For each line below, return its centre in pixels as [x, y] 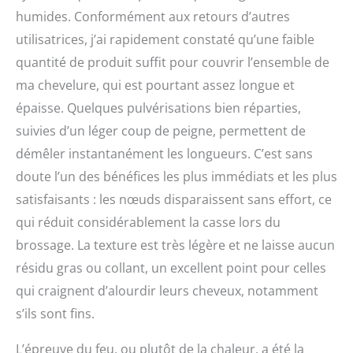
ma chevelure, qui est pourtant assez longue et [155, 85]
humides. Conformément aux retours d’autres [153, 17]
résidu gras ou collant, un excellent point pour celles [171, 268]
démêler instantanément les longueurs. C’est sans [164, 154]
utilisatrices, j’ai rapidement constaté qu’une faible [165, 40]
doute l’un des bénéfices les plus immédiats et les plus [176, 177]
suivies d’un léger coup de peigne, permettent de [161, 131]
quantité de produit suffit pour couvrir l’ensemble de [173, 63]
